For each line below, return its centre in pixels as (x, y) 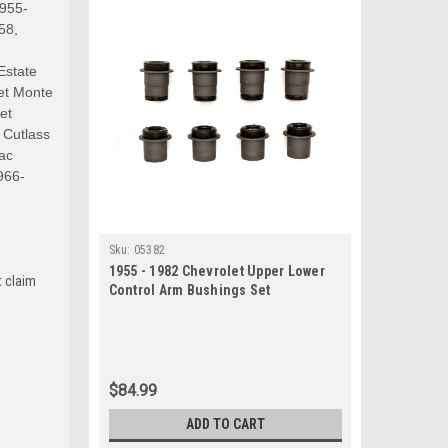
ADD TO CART (225, 424)
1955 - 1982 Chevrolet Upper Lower (216, 271)
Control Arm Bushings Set (189, 290)
